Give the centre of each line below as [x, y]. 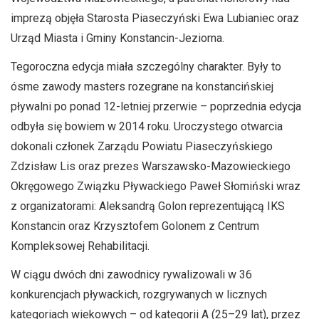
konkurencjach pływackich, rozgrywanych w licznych [139, 294]
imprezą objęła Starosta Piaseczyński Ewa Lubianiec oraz [155, 18]
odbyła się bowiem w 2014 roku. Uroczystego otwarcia [147, 126]
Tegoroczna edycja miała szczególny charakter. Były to [146, 67]
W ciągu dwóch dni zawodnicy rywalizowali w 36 [131, 274]
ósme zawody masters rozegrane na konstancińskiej [142, 87]
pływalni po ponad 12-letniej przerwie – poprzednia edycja [156, 106]
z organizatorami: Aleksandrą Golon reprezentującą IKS [148, 206]
